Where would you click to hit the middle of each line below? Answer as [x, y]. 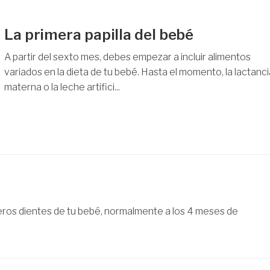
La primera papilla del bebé [99, 35]
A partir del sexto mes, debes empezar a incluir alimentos [127, 57]
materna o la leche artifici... [62, 87]
